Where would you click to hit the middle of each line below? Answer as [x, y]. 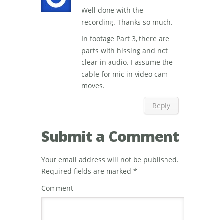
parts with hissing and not [125, 50]
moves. [93, 86]
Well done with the [112, 10]
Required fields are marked [87, 171]
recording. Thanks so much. [127, 22]
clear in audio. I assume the [127, 62]
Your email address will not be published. [110, 159]
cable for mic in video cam [125, 74]
